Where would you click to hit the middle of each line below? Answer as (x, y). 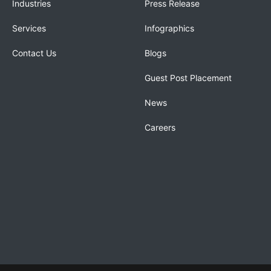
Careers (160, 127)
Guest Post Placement (188, 78)
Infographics (169, 28)
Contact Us (34, 53)
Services (29, 28)
